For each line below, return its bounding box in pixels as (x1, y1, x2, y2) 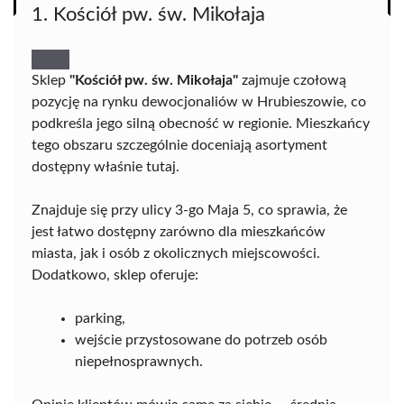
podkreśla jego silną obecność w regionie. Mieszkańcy (32, 116, 370, 131)
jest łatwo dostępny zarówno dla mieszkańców (32, 225, 326, 239)
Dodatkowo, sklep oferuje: (32, 268, 198, 282)
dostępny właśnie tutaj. (32, 160, 179, 174)
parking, (75, 311, 125, 326)
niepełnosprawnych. (75, 354, 203, 369)
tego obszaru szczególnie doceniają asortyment (32, 138, 327, 152)
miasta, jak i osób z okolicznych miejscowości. (32, 246, 320, 261)
